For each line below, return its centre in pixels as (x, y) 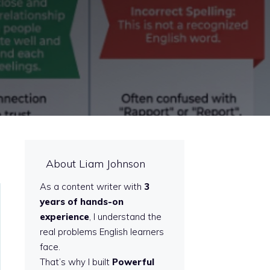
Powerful (133, 262)
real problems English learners (102, 231)
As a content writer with (92, 186)
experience (64, 216)
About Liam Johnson (96, 163)
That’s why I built (76, 262)
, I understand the (125, 216)
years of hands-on (82, 201)
